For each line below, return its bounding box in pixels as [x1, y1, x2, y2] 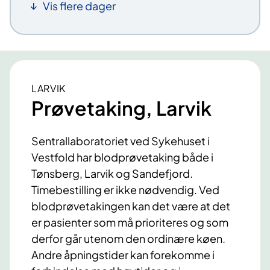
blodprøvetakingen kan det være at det [31, 199, 230, 213]
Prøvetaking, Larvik [31, 95, 212, 120]
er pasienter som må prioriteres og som [31, 215, 228, 230]
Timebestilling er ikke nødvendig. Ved [31, 183, 219, 197]
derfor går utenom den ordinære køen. [31, 231, 225, 246]
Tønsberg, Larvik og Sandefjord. [31, 166, 193, 181]
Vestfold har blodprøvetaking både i [31, 150, 213, 165]
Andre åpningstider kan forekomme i [31, 248, 215, 262]
